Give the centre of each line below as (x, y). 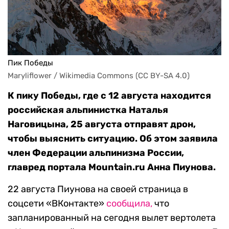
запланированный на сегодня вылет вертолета (112, 218)
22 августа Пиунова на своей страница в (98, 189)
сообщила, (129, 204)
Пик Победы (30, 63)
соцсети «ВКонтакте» (57, 204)
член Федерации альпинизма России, (96, 153)
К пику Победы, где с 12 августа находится (109, 96)
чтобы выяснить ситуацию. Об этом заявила (113, 139)
